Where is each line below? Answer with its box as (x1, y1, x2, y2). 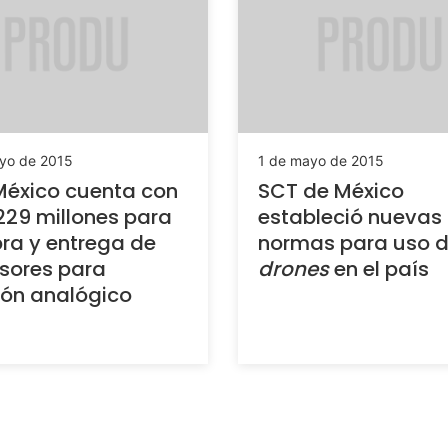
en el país (329, 254, 429, 283)
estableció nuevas (258, 202, 442, 231)
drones (258, 254, 329, 283)
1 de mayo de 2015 (258, 151, 384, 169)
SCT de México (258, 176, 404, 205)
